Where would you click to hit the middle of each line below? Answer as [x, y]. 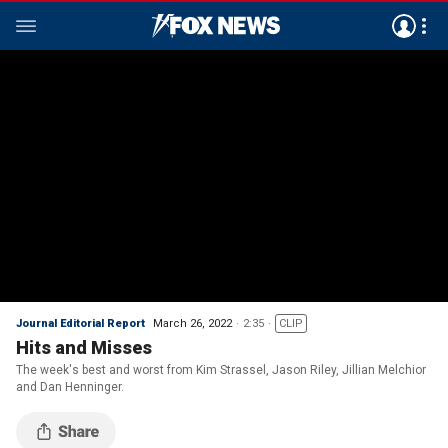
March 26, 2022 [192, 323]
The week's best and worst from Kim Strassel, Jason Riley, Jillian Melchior [221, 370]
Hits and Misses [84, 347]
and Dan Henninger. [70, 387]
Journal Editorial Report [80, 323]
